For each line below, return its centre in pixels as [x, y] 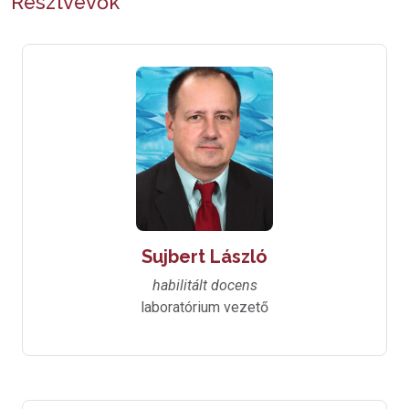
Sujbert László [204, 257]
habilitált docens [204, 286]
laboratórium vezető [204, 308]
